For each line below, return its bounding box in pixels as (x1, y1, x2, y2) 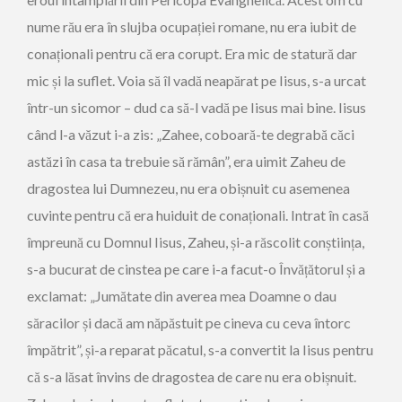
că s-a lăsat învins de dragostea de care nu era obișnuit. (27, 368, 356, 385)
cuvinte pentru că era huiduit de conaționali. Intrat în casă (27, 206, 369, 223)
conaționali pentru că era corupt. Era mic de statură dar (27, 45, 357, 62)
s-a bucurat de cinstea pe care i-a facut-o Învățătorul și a (27, 260, 365, 277)
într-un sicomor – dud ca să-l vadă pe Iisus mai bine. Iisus (27, 99, 366, 116)
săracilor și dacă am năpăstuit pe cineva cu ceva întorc (27, 314, 351, 331)
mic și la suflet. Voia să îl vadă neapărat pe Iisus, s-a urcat (27, 72, 366, 89)
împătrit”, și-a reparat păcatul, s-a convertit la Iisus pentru (27, 341, 373, 358)
